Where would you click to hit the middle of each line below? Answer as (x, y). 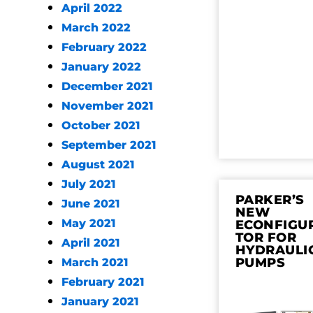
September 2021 (109, 145)
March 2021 (95, 262)
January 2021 (100, 301)
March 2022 (96, 28)
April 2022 (92, 8)
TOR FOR (266, 238)
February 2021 (103, 282)
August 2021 (98, 165)
